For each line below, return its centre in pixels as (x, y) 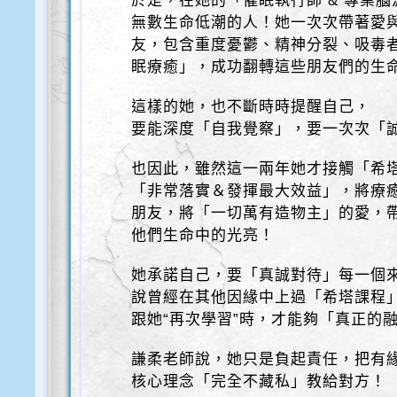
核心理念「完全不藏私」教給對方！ (259, 381)
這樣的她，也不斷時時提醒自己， (251, 107)
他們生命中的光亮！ (203, 235)
